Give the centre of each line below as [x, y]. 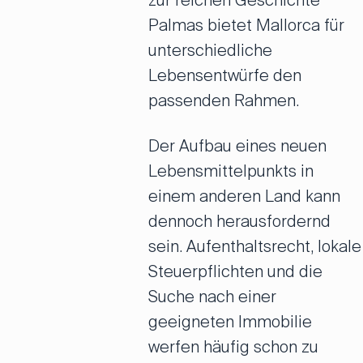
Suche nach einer [212, 297]
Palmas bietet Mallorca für [246, 25]
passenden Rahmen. [223, 100]
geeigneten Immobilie [230, 322]
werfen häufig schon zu [233, 347]
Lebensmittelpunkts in [231, 171]
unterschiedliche [210, 50]
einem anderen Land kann [244, 196]
